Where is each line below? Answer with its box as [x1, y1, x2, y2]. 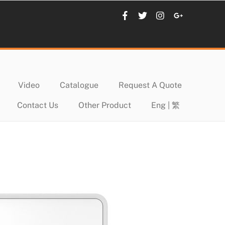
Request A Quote [119, 80, 182, 90]
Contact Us [17, 100, 58, 110]
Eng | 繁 [151, 100, 180, 110]
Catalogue [60, 80, 98, 90]
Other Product [78, 100, 131, 110]
